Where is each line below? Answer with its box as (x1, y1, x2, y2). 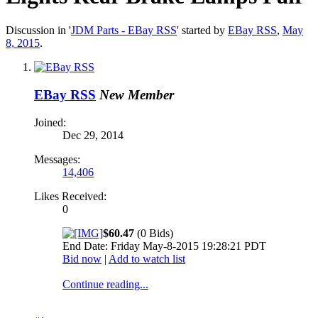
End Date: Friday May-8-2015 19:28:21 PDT (62, 239, 266, 252)
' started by (177, 24, 228, 37)
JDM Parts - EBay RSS (71, 24, 177, 37)
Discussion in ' (6, 24, 71, 37)
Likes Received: (34, 190, 106, 202)
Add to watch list (109, 252, 185, 265)
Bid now (62, 252, 102, 265)
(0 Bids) (134, 226, 173, 239)
